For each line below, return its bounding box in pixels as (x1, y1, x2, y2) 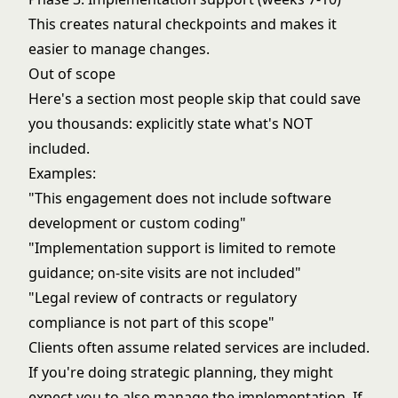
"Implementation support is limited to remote (28, 238, 336, 258)
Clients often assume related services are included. (28, 338, 370, 357)
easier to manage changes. (28, 39, 210, 59)
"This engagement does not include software (28, 188, 331, 208)
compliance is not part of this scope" (28, 313, 275, 332)
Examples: (28, 163, 96, 183)
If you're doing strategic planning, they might (28, 362, 333, 382)
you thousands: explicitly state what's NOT (28, 114, 313, 133)
